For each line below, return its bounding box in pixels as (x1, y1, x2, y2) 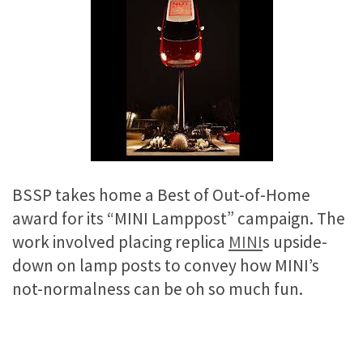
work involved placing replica (12, 230, 228, 253)
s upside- (263, 230, 327, 253)
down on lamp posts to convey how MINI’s (12, 254, 319, 276)
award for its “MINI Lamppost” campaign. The (12, 207, 345, 229)
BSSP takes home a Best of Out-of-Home (12, 183, 310, 206)
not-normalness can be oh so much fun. (12, 277, 303, 300)
